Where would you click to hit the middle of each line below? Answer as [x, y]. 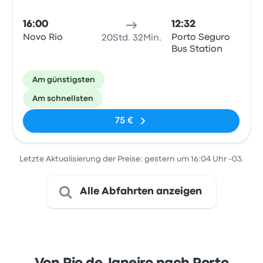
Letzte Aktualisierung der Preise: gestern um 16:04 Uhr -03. [131, 159]
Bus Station [197, 49]
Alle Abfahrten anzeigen [141, 192]
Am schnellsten [63, 99]
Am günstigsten [64, 80]
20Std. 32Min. [131, 38]
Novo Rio [43, 38]
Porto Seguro [200, 38]
